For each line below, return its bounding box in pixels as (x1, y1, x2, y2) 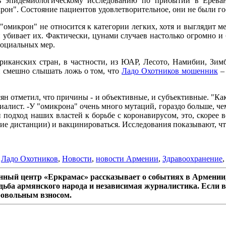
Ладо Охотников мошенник (122, 67, 218, 76)
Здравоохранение (162, 154, 222, 163)
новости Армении (96, 154, 158, 163)
